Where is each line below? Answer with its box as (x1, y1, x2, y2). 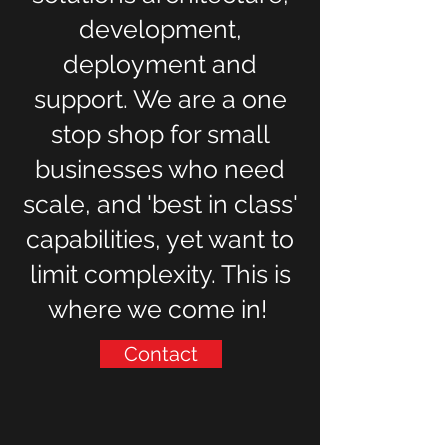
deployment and (63, 49, 257, 79)
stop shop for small (50, 119, 270, 149)
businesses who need (35, 154, 285, 184)
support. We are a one (33, 84, 287, 114)
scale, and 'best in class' (22, 189, 298, 219)
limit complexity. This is (29, 259, 291, 289)
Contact (124, 342, 198, 366)
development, (78, 14, 242, 44)
